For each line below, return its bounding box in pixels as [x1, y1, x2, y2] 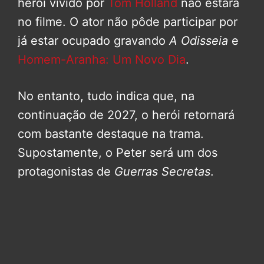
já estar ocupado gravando [18, 34, 169, 48]
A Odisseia [169, 34, 228, 48]
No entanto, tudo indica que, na [18, 89, 194, 104]
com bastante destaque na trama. [18, 127, 204, 141]
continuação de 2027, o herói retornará [18, 108, 235, 123]
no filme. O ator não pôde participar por [18, 15, 237, 29]
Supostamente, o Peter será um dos [18, 146, 217, 160]
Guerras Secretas [114, 164, 210, 179]
